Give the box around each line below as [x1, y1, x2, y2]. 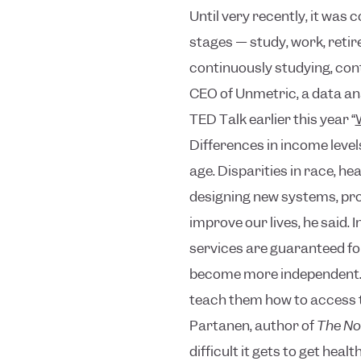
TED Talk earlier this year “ [189, 110, 355, 129]
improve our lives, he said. [189, 214, 350, 232]
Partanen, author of [189, 317, 317, 335]
